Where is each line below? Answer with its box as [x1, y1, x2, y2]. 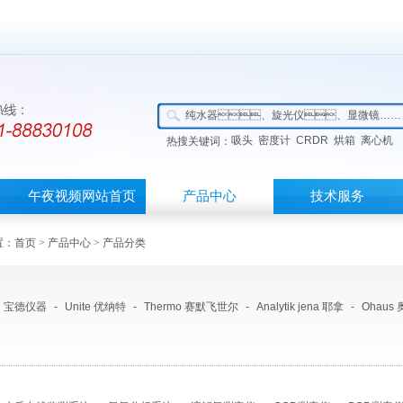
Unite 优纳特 [65, 300, 126, 313]
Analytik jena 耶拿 [256, 300, 344, 313]
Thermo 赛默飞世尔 [144, 300, 238, 313]
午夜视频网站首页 [28, 189, 136, 203]
